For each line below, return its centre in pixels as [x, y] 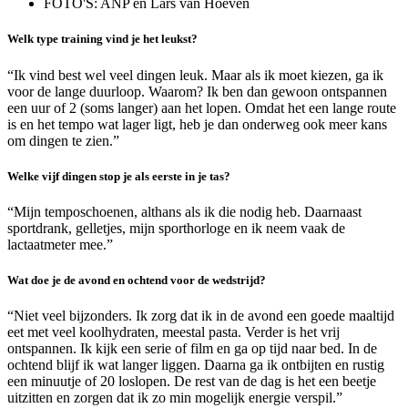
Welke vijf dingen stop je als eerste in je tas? [119, 176]
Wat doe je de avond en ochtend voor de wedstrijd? [137, 280]
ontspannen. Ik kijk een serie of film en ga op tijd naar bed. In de [192, 349]
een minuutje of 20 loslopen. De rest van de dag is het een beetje [192, 382]
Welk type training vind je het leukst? [102, 39]
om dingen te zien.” [63, 140]
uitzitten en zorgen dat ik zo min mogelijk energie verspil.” [175, 398]
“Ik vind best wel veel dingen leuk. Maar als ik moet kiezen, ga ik [195, 75]
